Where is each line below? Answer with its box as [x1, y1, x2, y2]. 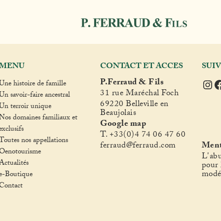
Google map [100, 117, 147, 132]
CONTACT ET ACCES [100, 60, 184, 74]
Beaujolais [100, 107, 137, 121]
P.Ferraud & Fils [100, 76, 164, 90]
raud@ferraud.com [110, 139, 176, 153]
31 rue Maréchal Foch [100, 87, 179, 101]
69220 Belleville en [100, 98, 169, 112]
